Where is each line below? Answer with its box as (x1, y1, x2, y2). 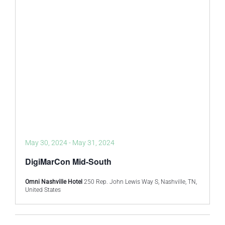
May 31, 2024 (72, 139, 115, 147)
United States (25, 186, 61, 193)
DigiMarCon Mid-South (25, 156, 111, 167)
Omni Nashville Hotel (25, 178, 84, 185)
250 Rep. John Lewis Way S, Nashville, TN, (84, 178, 197, 185)
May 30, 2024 (25, 139, 67, 147)
